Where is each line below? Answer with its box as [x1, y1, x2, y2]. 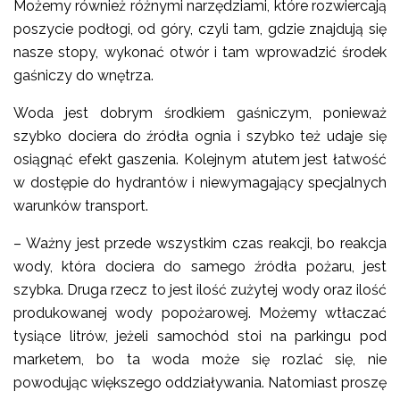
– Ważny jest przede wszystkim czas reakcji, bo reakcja [13, 235, 387, 252]
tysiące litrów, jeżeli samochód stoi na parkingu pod [13, 328, 387, 345]
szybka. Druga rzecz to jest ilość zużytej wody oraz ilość [13, 281, 387, 298]
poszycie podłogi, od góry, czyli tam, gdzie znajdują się [13, 21, 387, 37]
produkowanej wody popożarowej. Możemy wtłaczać [13, 304, 387, 321]
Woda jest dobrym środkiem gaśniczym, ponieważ [13, 104, 387, 121]
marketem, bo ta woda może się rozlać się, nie [13, 351, 387, 368]
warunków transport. [13, 197, 148, 214]
